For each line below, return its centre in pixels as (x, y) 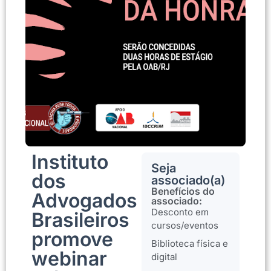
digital (164, 257)
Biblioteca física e (190, 243)
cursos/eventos (185, 225)
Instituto (70, 162)
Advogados (84, 201)
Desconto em (180, 212)
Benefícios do (183, 191)
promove (72, 239)
